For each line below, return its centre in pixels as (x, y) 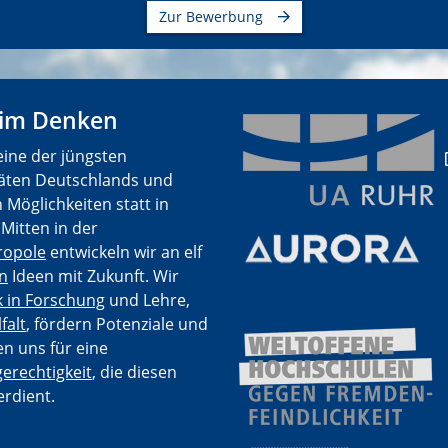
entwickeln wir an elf (124, 252)
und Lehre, (147, 300)
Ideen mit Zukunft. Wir (93, 276)
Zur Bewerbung (210, 17)
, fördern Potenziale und (117, 324)
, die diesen (134, 372)
